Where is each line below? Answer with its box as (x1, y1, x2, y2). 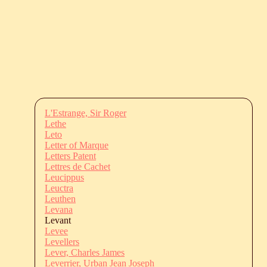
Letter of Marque (45, 139, 108, 150)
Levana (45, 204, 73, 215)
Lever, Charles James (45, 247, 125, 257)
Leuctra (45, 182, 73, 193)
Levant (45, 215, 71, 225)
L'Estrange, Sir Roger (45, 107, 126, 118)
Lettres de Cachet (45, 161, 110, 172)
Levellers (45, 236, 79, 247)
